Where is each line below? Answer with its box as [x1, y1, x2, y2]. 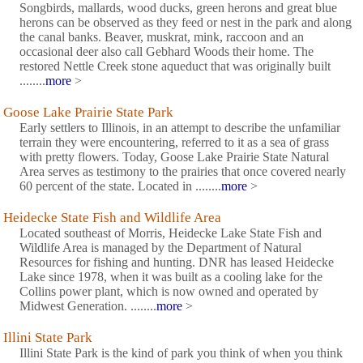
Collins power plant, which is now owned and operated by [19, 284, 318, 299]
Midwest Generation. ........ [19, 299, 156, 314]
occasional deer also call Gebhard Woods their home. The [19, 45, 314, 59]
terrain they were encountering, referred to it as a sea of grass [19, 135, 329, 150]
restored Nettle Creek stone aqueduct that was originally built [19, 59, 331, 74]
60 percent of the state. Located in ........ [19, 179, 221, 194]
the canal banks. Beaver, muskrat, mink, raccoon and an [19, 30, 304, 45]
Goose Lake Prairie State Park [3, 105, 173, 121]
